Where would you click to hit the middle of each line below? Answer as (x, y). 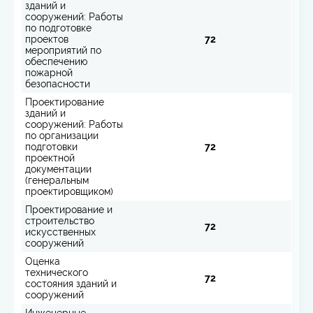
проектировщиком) (69, 191)
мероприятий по (63, 50)
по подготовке (58, 28)
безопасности (58, 83)
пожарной (49, 72)
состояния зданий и (71, 283)
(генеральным (57, 180)
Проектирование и (69, 209)
